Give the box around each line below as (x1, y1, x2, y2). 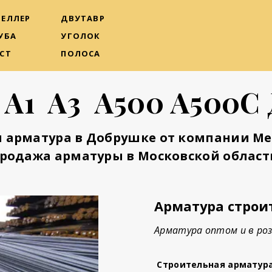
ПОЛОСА (61, 47, 101, 59)
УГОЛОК (61, 30, 101, 41)
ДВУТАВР (61, 12, 105, 24)
